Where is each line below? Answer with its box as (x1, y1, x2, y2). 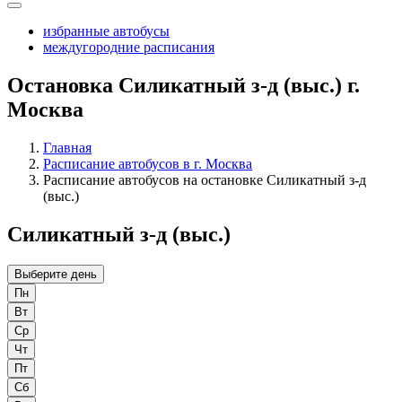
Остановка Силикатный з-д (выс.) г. (7, 74, 360, 98)
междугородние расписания (43, 39, 214, 56)
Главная (43, 140, 92, 156)
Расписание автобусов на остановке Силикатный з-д (43, 172, 366, 188)
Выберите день (14, 267, 97, 282)
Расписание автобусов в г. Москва (43, 156, 252, 172)
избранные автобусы (43, 23, 170, 39)
